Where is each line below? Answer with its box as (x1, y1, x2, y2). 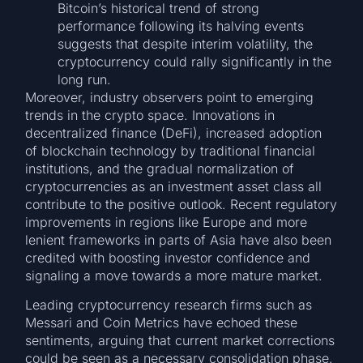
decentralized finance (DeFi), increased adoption (25, 124, 322, 141)
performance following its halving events (58, 17, 305, 34)
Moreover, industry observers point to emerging (25, 88, 314, 105)
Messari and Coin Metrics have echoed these (25, 314, 298, 331)
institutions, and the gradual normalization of (25, 160, 295, 177)
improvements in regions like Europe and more (25, 213, 308, 230)
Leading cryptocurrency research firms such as (25, 296, 313, 313)
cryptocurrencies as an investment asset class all (25, 177, 322, 194)
